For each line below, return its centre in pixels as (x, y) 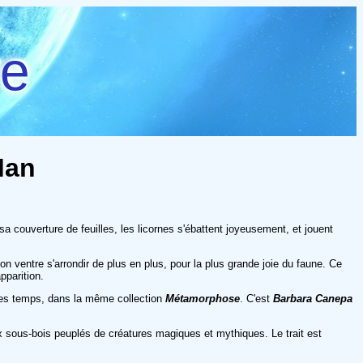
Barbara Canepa (313, 298)
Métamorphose (203, 298)
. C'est (256, 298)
